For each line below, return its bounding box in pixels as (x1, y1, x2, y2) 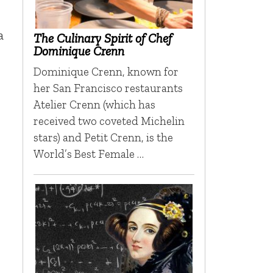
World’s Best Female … (33, 146, 144, 161)
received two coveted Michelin (33, 113, 185, 128)
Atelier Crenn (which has (33, 97, 155, 112)
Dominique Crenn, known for (33, 64, 179, 79)
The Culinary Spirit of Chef (33, 30, 172, 46)
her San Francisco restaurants (33, 80, 183, 95)
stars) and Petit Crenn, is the (33, 130, 173, 144)
